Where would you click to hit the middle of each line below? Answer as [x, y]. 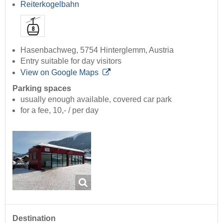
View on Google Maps [59, 72]
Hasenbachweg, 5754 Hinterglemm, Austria [97, 50]
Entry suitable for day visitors [71, 61]
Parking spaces [42, 88]
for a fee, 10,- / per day [59, 110]
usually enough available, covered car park [96, 99]
